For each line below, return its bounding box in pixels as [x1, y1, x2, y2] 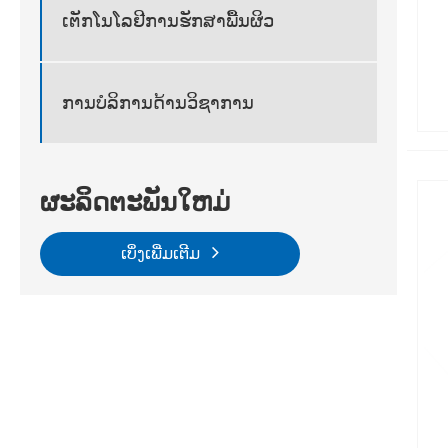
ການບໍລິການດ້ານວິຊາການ [62, 91, 254, 114]
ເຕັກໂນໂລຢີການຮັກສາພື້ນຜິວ [62, 9, 274, 32]
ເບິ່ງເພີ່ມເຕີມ [121, 244, 204, 264]
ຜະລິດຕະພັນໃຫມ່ [40, 186, 230, 219]
